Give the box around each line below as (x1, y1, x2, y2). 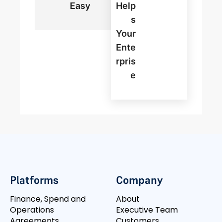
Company (116, 173, 163, 187)
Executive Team (116, 204, 178, 216)
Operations (10, 204, 54, 216)
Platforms (10, 173, 58, 187)
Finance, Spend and (10, 193, 86, 205)
